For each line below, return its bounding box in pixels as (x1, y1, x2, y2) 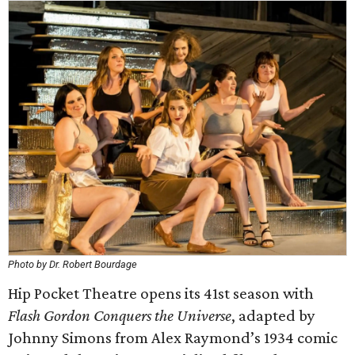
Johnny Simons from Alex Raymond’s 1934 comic (8, 328, 338, 347)
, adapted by (231, 306, 315, 325)
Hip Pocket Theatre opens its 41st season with (8, 284, 314, 303)
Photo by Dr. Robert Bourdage (8, 258, 137, 270)
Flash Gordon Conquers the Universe (8, 306, 231, 325)
